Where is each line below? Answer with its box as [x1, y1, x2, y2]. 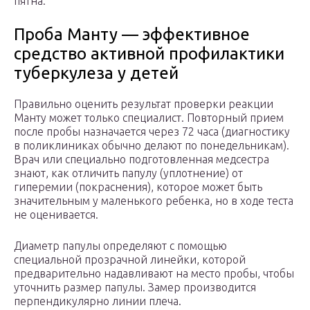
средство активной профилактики [14, 44, 284, 64]
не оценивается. [14, 208, 98, 221]
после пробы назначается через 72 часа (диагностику [14, 125, 290, 138]
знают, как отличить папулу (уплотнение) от [14, 167, 243, 180]
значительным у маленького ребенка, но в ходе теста [14, 194, 293, 208]
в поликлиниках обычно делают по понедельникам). [14, 139, 289, 152]
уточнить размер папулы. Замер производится [14, 281, 256, 294]
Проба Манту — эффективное [14, 25, 250, 44]
